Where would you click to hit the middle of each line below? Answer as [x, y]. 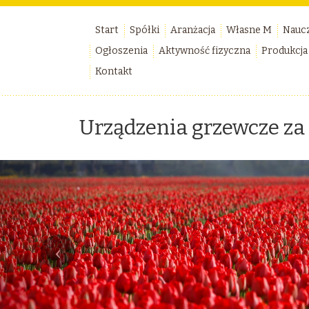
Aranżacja [193, 30]
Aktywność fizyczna [205, 51]
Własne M [249, 30]
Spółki [144, 30]
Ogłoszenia [121, 51]
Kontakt [114, 71]
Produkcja [285, 51]
